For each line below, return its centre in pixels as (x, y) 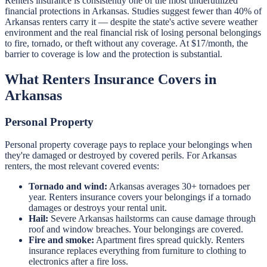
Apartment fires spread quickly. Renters (169, 240)
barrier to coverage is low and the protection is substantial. (114, 54)
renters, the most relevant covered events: (82, 166)
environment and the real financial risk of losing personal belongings (133, 32)
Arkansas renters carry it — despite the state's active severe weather (131, 21)
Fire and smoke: (61, 240)
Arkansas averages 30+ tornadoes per (178, 187)
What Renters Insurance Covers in (111, 79)
